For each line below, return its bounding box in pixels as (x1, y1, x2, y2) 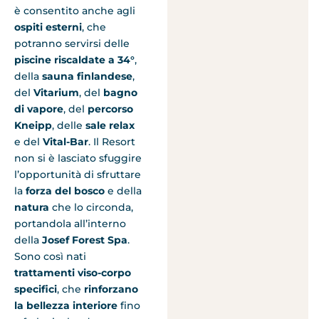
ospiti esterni (14, 21, 82, 34)
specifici (14, 283, 57, 296)
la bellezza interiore (14, 299, 117, 313)
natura (14, 201, 52, 214)
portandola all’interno (14, 217, 126, 231)
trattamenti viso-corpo (14, 266, 131, 280)
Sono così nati (14, 250, 86, 263)
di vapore (14, 103, 63, 116)
